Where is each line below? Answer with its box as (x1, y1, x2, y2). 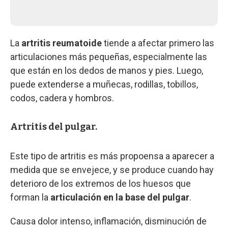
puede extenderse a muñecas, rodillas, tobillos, (10, 78, 198, 90)
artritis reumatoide (21, 37, 102, 48)
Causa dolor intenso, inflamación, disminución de (10, 215, 207, 226)
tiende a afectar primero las (102, 37, 214, 48)
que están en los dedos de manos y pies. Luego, (10, 65, 203, 76)
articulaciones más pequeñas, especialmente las (10, 51, 207, 62)
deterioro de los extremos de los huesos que (10, 178, 191, 189)
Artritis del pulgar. (10, 121, 97, 132)
